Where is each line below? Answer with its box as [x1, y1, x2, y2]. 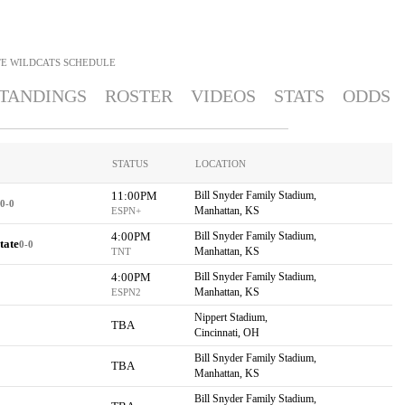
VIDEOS [190, 86, 256, 106]
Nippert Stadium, [193, 311, 268, 324]
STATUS [111, 158, 148, 169]
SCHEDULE [62, 57, 116, 68]
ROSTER [104, 86, 173, 106]
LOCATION [194, 158, 246, 169]
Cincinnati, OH [193, 326, 259, 339]
